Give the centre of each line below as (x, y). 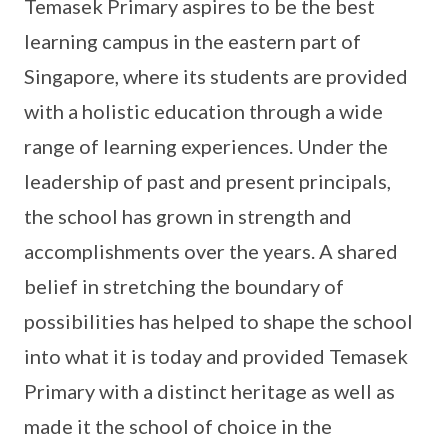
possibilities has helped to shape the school (218, 321)
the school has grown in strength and (188, 216)
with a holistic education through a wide (203, 111)
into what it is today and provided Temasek (216, 356)
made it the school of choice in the (178, 426)
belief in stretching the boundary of (184, 286)
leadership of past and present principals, (207, 181)
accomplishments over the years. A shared (211, 251)
